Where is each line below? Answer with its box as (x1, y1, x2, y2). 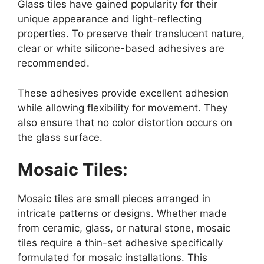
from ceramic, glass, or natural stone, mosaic (18, 222, 230, 235)
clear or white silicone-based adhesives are (18, 42, 225, 55)
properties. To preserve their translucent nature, (18, 28, 245, 40)
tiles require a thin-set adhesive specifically (18, 237, 223, 249)
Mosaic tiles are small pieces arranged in (18, 193, 210, 205)
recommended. (18, 57, 90, 70)
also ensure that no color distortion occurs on (18, 116, 232, 128)
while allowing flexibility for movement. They (18, 101, 227, 114)
